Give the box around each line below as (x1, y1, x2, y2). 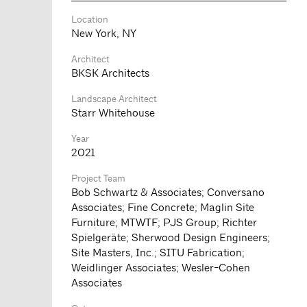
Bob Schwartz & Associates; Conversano (71, 185, 265, 199)
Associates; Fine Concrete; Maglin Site (71, 200, 254, 214)
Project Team (71, 171, 125, 184)
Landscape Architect (71, 92, 157, 105)
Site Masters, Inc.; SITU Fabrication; (71, 245, 245, 259)
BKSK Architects (71, 66, 149, 79)
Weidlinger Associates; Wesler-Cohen (71, 260, 250, 274)
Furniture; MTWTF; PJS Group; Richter (71, 215, 257, 229)
